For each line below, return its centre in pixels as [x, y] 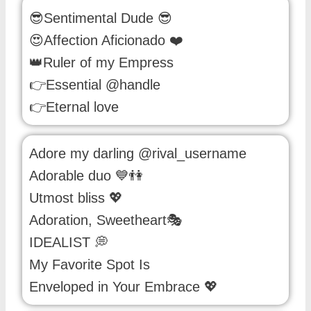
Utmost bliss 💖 [76, 197]
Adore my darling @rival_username [138, 153]
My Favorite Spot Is [90, 264]
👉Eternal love [74, 107]
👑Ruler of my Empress [101, 62]
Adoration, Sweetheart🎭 [106, 220]
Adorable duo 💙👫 [86, 175]
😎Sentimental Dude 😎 [101, 18]
